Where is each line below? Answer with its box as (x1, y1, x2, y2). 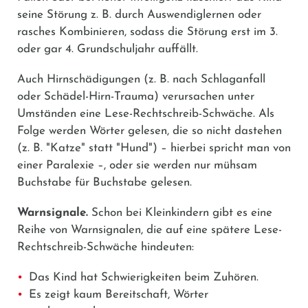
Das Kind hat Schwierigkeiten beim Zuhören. (29, 271, 258, 283)
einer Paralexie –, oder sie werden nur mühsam (17, 159, 257, 171)
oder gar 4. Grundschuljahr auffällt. (17, 43, 198, 55)
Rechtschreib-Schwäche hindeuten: (17, 241, 194, 253)
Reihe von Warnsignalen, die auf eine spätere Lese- (17, 223, 282, 236)
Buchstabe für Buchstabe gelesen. (17, 176, 192, 188)
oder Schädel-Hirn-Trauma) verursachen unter (17, 90, 254, 102)
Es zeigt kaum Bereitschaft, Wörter (29, 288, 208, 300)
